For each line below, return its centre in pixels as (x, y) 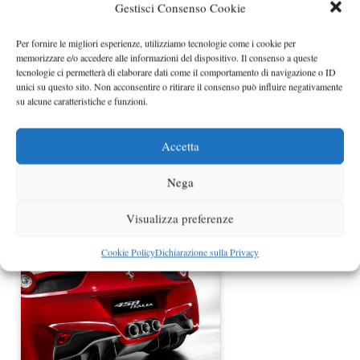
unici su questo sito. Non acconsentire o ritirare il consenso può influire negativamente (179, 86)
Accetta (180, 146)
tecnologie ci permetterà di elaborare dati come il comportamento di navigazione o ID (176, 72)
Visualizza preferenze (180, 218)
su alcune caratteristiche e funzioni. (82, 100)
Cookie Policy (128, 252)
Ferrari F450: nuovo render (121, 203)
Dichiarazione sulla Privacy (207, 252)
